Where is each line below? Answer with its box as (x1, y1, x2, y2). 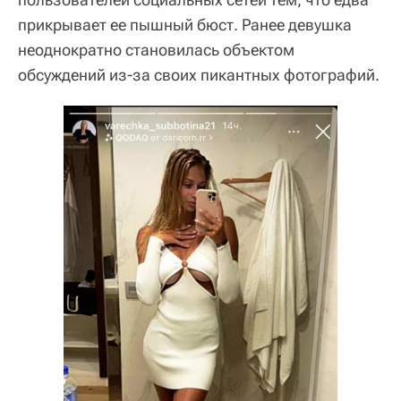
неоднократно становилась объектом (18, 39, 294, 59)
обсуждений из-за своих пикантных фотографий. (18, 64, 380, 84)
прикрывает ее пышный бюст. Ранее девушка (18, 14, 352, 34)
